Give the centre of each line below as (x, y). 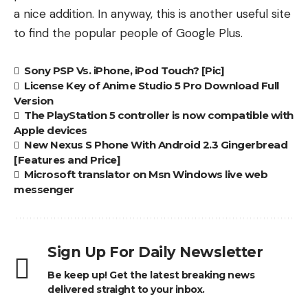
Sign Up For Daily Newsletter (155, 252)
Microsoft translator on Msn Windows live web (146, 174)
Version (34, 100)
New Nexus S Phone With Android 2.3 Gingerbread (156, 144)
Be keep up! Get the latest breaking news (151, 275)
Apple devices (51, 130)
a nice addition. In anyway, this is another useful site (152, 14)
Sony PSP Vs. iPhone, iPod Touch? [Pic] (124, 70)
